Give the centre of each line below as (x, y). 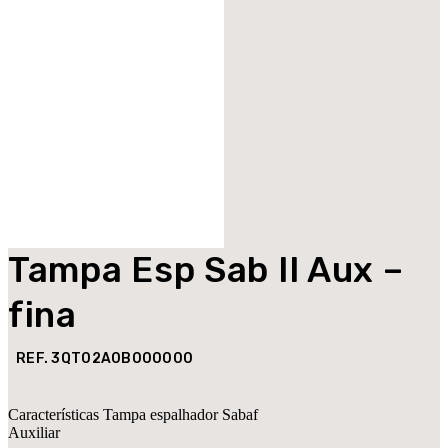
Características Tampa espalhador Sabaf (133, 415)
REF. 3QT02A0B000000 (105, 359)
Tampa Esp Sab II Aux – (206, 270)
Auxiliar (34, 433)
